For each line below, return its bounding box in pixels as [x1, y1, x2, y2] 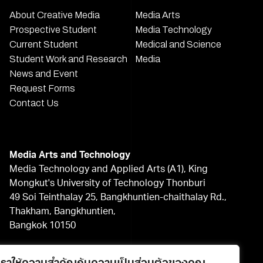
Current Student [9, 39, 79, 49]
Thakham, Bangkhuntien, [9, 207, 116, 217]
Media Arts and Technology [9, 150, 131, 160]
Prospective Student [9, 24, 97, 35]
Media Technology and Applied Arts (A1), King [9, 164, 208, 174]
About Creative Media [9, 9, 100, 20]
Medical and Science [135, 39, 222, 49]
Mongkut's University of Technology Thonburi [9, 178, 206, 188]
